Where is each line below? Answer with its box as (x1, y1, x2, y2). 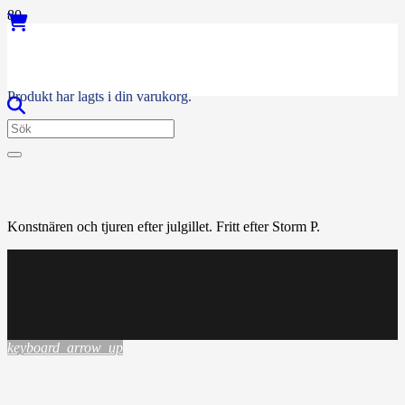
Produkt (7, 89, 52, 104)
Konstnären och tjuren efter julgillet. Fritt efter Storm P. (7, 219, 320, 234)
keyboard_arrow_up (7, 340, 123, 355)
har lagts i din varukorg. (52, 89, 192, 104)
